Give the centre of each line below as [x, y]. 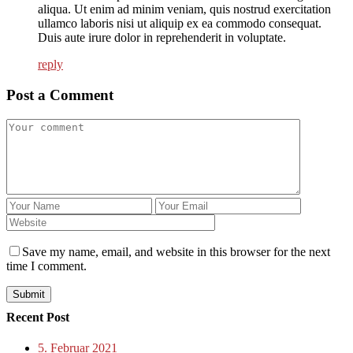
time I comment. [46, 266]
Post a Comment [60, 95]
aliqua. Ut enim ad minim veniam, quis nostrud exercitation [184, 9]
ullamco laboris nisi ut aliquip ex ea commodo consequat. [180, 24]
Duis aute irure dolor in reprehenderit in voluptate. [162, 38]
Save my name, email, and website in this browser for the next [176, 251]
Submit [29, 294]
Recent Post [38, 318]
